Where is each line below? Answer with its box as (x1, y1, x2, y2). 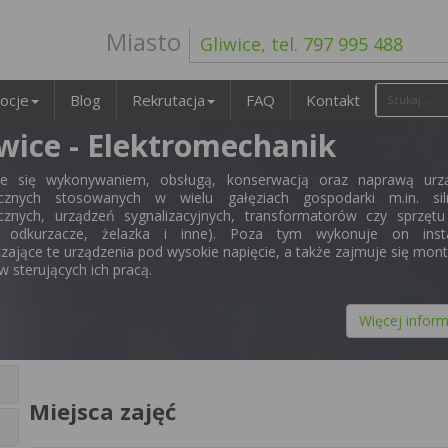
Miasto (106, 25, 181, 58)
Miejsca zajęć (29, 396, 176, 426)
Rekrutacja (132, 90, 205, 110)
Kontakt (306, 90, 360, 110)
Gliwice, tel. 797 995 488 (200, 32, 403, 56)
